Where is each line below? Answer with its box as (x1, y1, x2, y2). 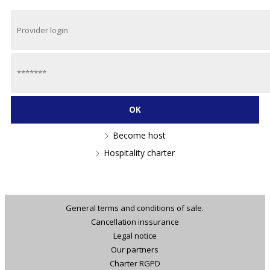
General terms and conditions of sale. (66, 202, 204, 214)
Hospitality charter (104, 147, 175, 159)
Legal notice (113, 230, 157, 242)
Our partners (111, 244, 159, 256)
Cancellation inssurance (91, 216, 179, 228)
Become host (113, 130, 166, 142)
